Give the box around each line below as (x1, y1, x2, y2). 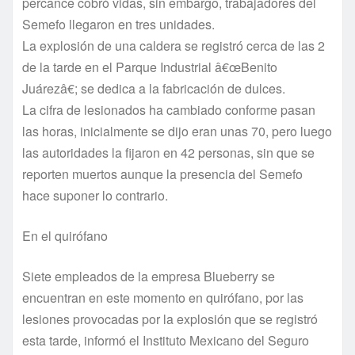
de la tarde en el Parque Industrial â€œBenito (22, 57, 277, 76)
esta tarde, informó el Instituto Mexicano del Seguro (22, 330, 309, 349)
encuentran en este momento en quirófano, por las (22, 288, 303, 307)
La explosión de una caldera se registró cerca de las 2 (22, 36, 325, 55)
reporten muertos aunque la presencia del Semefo (22, 164, 303, 183)
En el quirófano (22, 226, 108, 245)
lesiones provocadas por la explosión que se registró (22, 309, 318, 328)
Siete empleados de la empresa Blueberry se (22, 266, 275, 285)
